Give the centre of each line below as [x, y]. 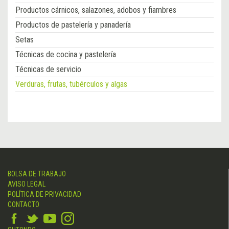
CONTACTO [24, 205]
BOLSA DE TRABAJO [37, 174]
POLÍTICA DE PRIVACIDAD [44, 194]
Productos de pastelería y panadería [73, 25]
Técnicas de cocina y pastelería [66, 55]
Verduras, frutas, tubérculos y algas [71, 84]
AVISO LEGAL [27, 184]
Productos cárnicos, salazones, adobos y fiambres [96, 10]
